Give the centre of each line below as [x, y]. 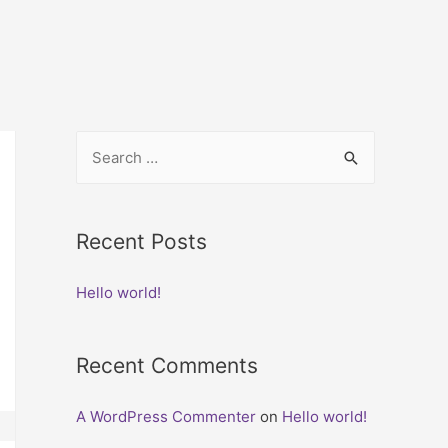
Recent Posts [141, 241]
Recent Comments [167, 365]
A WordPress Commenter [166, 416]
